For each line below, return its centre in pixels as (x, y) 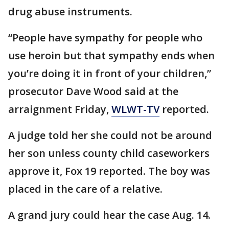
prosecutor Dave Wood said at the (93, 91)
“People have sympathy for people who (105, 38)
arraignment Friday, (60, 109)
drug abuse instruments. (70, 12)
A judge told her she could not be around (110, 135)
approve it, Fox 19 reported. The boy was (109, 171)
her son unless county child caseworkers (109, 153)
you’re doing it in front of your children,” (110, 73)
